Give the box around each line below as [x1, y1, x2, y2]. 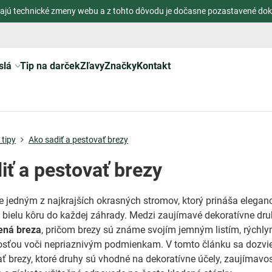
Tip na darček [19, 60, 80, 72]
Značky [104, 60, 137, 72]
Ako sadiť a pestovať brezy [29, 135, 129, 144]
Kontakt [136, 60, 171, 72]
